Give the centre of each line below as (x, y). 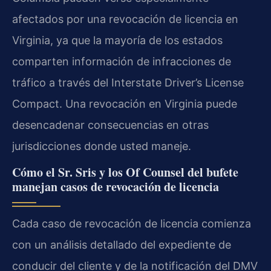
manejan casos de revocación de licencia (116, 187)
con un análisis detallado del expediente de (122, 245)
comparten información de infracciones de (122, 61)
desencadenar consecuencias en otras (110, 125)
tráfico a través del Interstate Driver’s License (128, 82)
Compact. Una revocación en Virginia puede (125, 103)
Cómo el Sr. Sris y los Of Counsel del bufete (125, 172)
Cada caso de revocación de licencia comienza (132, 224)
